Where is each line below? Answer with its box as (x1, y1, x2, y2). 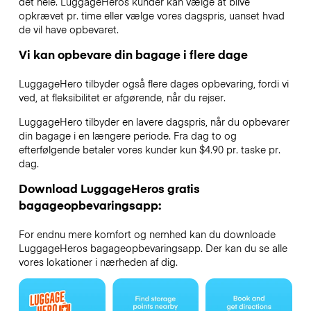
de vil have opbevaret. (18, 22, 119, 37)
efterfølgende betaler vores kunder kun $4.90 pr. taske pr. (18, 142, 280, 156)
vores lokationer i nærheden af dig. (18, 254, 178, 269)
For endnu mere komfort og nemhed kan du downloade (18, 226, 276, 241)
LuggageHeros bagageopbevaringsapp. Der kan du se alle (18, 240, 287, 255)
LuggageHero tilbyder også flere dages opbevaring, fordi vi (18, 76, 289, 91)
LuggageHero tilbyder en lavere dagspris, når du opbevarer (18, 114, 289, 128)
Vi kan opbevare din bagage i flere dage (18, 46, 248, 63)
